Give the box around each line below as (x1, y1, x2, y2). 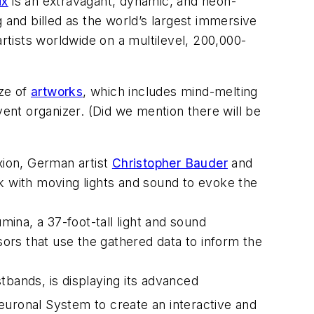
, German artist (20, 155, 112, 170)
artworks (31, 84, 83, 100)
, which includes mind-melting (83, 84, 258, 100)
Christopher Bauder (111, 155, 228, 170)
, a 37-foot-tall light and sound (29, 214, 207, 229)
